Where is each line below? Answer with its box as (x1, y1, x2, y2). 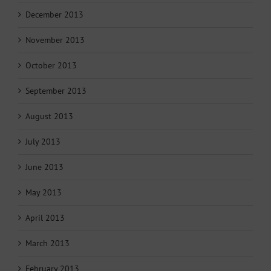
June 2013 (25, 161, 64, 172)
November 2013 (25, 34, 85, 45)
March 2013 (25, 237, 70, 249)
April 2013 (25, 212, 65, 223)
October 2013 (25, 59, 77, 71)
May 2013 (25, 186, 62, 198)
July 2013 (25, 135, 60, 147)
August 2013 (25, 110, 73, 122)
